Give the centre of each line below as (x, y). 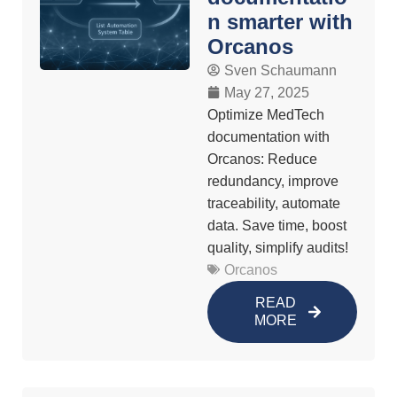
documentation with (269, 136)
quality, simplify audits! (278, 247)
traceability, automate (274, 203)
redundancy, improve (273, 181)
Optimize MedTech (266, 114)
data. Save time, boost (277, 225)
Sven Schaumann (280, 70)
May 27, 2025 (267, 92)
